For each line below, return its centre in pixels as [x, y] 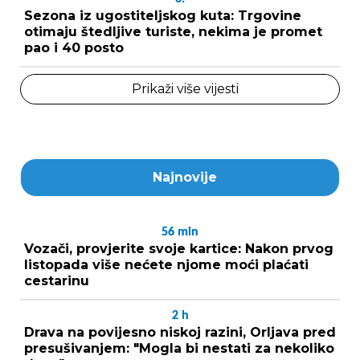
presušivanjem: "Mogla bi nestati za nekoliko [179, 348]
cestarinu [57, 280]
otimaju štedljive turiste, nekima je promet [173, 31]
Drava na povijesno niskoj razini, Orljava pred [180, 332]
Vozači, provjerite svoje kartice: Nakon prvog [179, 248]
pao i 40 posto [74, 47]
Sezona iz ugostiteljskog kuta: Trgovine [163, 15]
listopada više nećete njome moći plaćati [166, 264]
